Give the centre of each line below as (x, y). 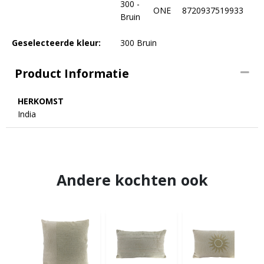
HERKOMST (41, 101)
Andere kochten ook (132, 180)
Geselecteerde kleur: (56, 43)
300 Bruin (138, 43)
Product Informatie (72, 73)
